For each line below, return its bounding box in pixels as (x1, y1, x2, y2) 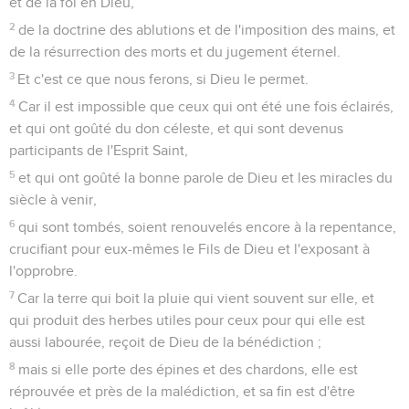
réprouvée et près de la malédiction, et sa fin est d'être (9, 383, 355, 399)
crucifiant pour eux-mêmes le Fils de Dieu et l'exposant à (9, 241, 370, 257)
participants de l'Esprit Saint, (9, 142, 188, 158)
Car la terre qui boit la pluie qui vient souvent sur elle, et (17, 290, 375, 306)
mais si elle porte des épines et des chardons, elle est (18, 362, 359, 377)
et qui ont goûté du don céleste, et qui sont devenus (9, 121, 343, 136)
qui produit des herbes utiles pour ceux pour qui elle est (9, 312, 365, 328)
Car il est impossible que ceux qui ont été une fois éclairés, (18, 99, 394, 114)
